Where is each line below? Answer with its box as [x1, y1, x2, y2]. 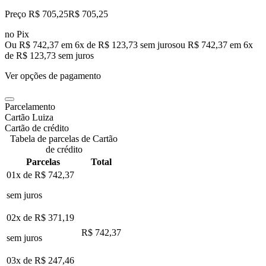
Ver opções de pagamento [5, 70, 101, 81]
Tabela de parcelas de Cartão [10, 133, 118, 144]
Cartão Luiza [5, 112, 53, 122]
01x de [7, 169, 34, 180]
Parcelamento [5, 101, 55, 112]
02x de [7, 212, 34, 223]
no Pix [5, 28, 29, 39]
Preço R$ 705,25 [5, 8, 68, 19]
